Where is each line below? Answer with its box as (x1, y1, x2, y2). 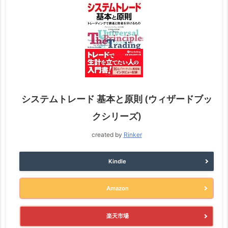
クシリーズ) (92, 110, 141, 122)
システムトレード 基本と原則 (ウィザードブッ (21, 93, 212, 104)
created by (91, 130, 124, 138)
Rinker (123, 130, 142, 138)
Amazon (106, 184, 129, 192)
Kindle (108, 157, 126, 165)
